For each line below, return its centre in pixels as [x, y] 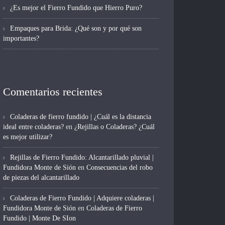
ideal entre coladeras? [33, 127]
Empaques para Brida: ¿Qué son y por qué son [76, 29]
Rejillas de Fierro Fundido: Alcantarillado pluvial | [82, 158]
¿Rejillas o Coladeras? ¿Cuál [115, 127]
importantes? [21, 39]
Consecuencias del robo [120, 168]
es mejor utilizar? [28, 137]
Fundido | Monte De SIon [39, 218]
